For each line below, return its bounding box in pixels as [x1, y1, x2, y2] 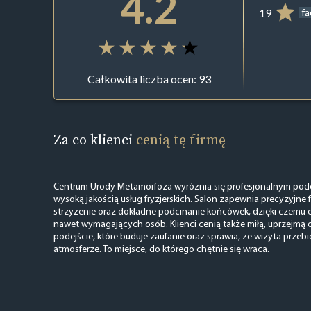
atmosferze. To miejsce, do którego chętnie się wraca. [53, 244, 269, 255]
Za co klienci [53, 129, 136, 149]
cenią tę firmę [135, 129, 226, 149]
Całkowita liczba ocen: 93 [87, 72, 211, 86]
